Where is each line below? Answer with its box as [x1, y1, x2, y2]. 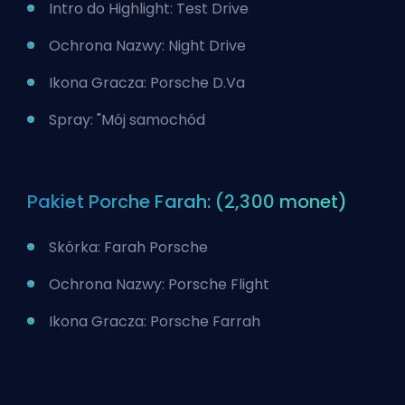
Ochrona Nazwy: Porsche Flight [49, 274, 269, 296]
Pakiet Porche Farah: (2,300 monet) [27, 189, 348, 215]
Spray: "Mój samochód [49, 109, 205, 131]
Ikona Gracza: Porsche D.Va [49, 72, 245, 94]
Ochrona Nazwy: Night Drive [49, 35, 246, 57]
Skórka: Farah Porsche [49, 237, 208, 259]
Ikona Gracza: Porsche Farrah [49, 311, 260, 333]
